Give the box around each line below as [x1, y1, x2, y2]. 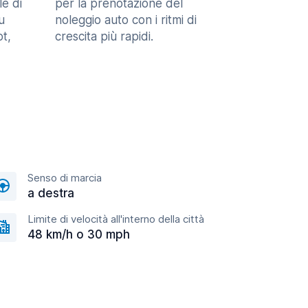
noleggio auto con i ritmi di [55, 13, 197, 27]
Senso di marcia [27, 171, 102, 184]
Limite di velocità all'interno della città [27, 212, 204, 225]
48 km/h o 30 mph [27, 228, 130, 241]
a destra [27, 186, 74, 200]
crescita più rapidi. [55, 30, 153, 43]
